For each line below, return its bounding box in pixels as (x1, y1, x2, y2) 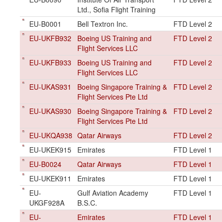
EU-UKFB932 (29, 33, 71, 43)
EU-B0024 (29, 159, 61, 169)
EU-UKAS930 (29, 106, 71, 116)
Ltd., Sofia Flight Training (77, 4, 156, 14)
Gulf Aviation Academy (77, 188, 148, 198)
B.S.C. (77, 198, 97, 208)
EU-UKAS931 (29, 82, 71, 92)
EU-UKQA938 (29, 130, 72, 140)
